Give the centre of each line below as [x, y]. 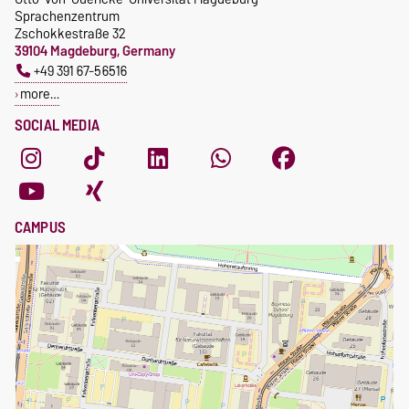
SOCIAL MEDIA [57, 126]
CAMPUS [40, 228]
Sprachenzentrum [67, 16]
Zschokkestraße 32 [70, 34]
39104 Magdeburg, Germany [95, 51]
